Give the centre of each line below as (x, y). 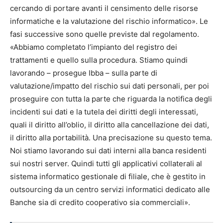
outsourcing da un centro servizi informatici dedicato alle (110, 189)
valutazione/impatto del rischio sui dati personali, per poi (110, 86)
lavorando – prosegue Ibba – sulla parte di (84, 73)
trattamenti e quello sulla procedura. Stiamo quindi (99, 60)
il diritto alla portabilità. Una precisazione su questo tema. (111, 138)
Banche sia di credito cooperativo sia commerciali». (100, 202)
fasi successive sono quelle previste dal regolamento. (105, 34)
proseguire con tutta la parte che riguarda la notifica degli (111, 99)
